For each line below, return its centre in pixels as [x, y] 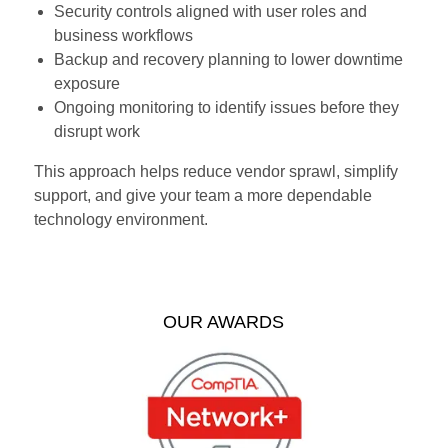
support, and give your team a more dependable [202, 196]
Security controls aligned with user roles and [210, 12]
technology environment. [120, 220]
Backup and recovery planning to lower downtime [228, 60]
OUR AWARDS [224, 322]
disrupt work [96, 132]
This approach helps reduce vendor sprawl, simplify [215, 172]
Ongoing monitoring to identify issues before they [226, 108]
